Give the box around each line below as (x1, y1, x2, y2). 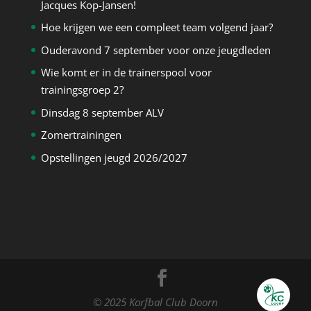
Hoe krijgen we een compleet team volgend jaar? (40, 20, 273, 35)
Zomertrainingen (40, 128, 121, 142)
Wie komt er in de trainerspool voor (40, 65, 212, 80)
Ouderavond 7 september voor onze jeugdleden (40, 42, 271, 57)
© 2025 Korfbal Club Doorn (92, 294, 218, 309)
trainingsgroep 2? (40, 83, 124, 97)
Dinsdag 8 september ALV (40, 105, 164, 119)
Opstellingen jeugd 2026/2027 (40, 150, 187, 165)
